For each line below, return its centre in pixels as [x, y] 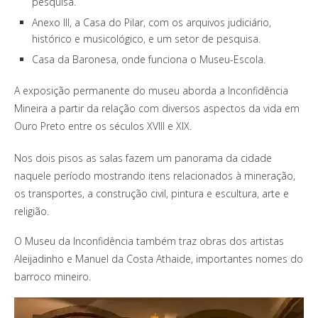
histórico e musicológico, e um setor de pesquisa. [146, 38]
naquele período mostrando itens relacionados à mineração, [155, 175]
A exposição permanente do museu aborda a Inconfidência [151, 90]
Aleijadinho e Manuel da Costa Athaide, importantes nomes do [159, 258]
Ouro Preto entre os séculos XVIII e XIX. [103, 126]
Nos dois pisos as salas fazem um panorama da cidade [143, 158]
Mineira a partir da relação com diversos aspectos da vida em [157, 108]
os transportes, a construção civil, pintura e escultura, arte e [152, 193]
